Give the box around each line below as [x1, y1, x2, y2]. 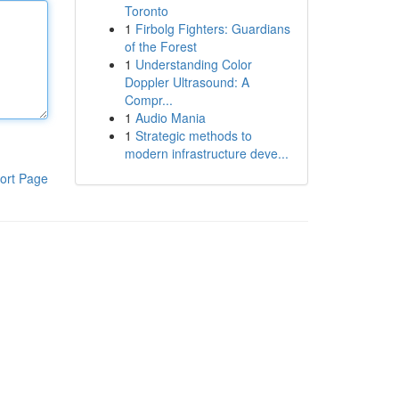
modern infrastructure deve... [124, 144, 289, 162]
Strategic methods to [134, 126, 252, 144]
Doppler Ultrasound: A [124, 73, 249, 91]
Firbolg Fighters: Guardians [134, 20, 290, 37]
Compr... [124, 91, 173, 109]
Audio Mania [134, 109, 206, 126]
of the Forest [124, 37, 197, 55]
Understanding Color [134, 55, 252, 73]
